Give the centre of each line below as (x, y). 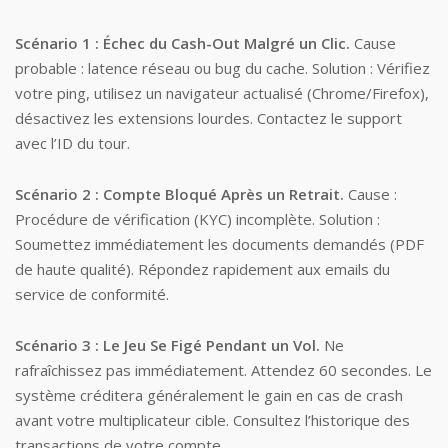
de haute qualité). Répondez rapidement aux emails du (202, 269)
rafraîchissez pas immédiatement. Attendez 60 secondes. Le (223, 370)
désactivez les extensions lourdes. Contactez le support (208, 118)
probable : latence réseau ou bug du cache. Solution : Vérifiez (222, 68)
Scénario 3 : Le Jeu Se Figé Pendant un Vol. (167, 345)
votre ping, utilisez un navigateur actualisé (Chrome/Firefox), (222, 93)
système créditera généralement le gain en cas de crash (209, 395)
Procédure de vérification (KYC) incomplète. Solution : (197, 219)
